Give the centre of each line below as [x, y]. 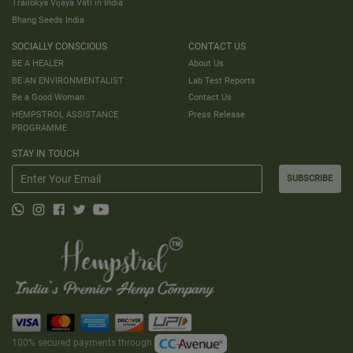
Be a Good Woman [48, 97]
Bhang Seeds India [48, 20]
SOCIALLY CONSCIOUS [59, 46]
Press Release [217, 114]
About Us [206, 63]
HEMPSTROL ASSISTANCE [65, 114]
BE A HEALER [38, 63]
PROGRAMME [39, 127]
